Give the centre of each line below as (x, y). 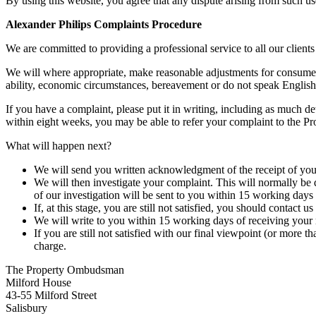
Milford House (38, 282)
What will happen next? (59, 145)
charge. (50, 245)
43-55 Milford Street (51, 295)
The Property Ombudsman (65, 269)
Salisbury (26, 308)
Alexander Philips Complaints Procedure (104, 24)
